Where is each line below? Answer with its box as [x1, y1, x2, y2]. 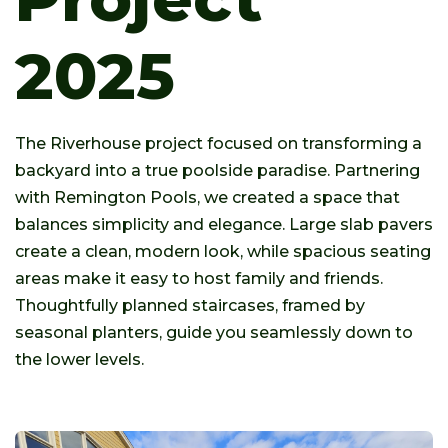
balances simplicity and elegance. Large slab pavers [15, 215, 433, 234]
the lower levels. [15, 350, 144, 369]
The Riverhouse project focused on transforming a [15, 134, 422, 153]
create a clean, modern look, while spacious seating [15, 242, 431, 261]
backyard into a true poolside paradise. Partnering [15, 161, 420, 180]
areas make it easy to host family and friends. [15, 269, 383, 288]
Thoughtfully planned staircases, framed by [15, 296, 365, 315]
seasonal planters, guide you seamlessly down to [15, 323, 413, 342]
